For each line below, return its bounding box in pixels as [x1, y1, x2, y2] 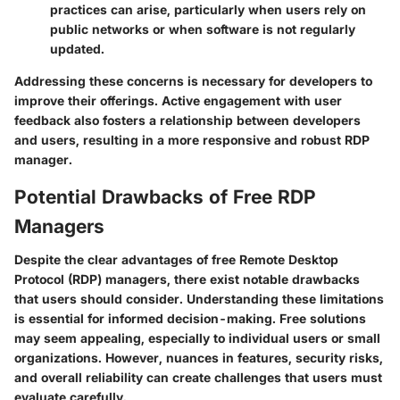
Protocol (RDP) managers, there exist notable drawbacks [14, 271, 360, 287]
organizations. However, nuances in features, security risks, [14, 350, 383, 366]
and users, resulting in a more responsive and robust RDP [14, 131, 370, 147]
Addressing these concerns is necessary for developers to [14, 72, 372, 88]
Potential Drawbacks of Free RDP [14, 185, 316, 208]
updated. [50, 40, 104, 56]
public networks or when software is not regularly [50, 21, 355, 37]
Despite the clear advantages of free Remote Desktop [14, 252, 338, 268]
